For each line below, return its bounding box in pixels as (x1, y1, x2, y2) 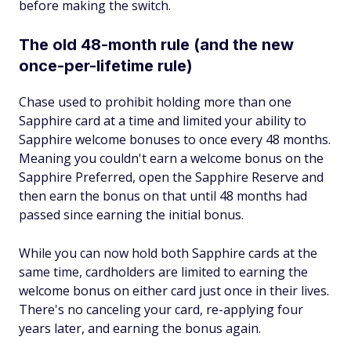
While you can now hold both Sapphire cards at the (19, 244, 317, 262)
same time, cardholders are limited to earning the (19, 263, 308, 281)
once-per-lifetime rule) (19, 56, 193, 76)
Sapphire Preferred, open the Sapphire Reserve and (19, 168, 324, 186)
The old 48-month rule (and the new (19, 35, 294, 55)
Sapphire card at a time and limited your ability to (19, 112, 306, 130)
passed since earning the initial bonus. (19, 206, 244, 224)
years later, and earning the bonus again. (19, 320, 261, 338)
